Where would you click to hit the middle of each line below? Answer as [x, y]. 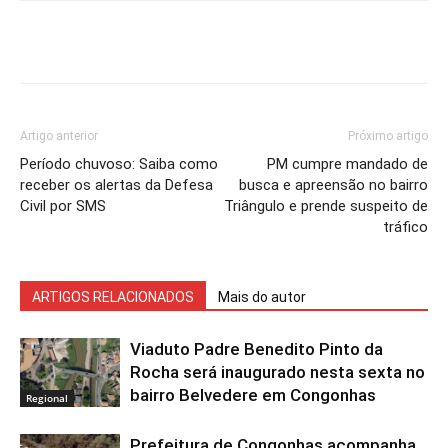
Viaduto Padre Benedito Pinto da [256, 349]
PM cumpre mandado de [347, 164]
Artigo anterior [59, 136]
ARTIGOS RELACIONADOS [113, 297]
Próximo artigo [388, 136]
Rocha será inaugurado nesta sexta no [277, 372]
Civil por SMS [63, 206]
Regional [47, 397]
